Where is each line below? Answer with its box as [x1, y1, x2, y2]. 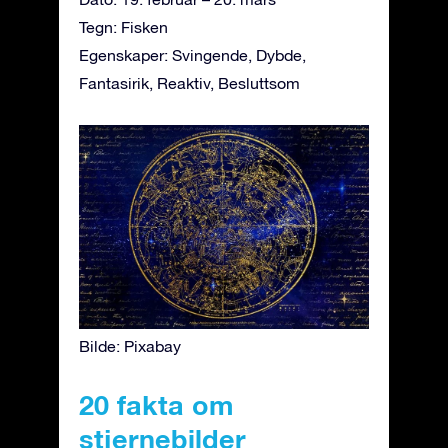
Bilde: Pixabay [79, 337, 181, 356]
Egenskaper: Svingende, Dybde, [79, 45, 306, 64]
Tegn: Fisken [79, 17, 168, 36]
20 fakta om [79, 389, 233, 422]
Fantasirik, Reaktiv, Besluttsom [79, 73, 300, 92]
